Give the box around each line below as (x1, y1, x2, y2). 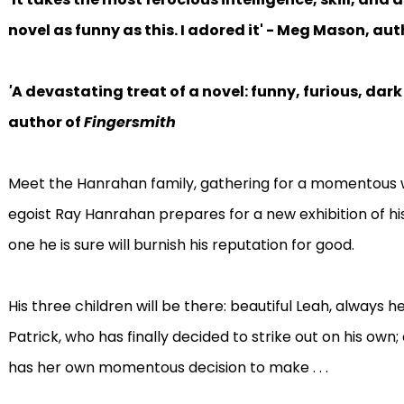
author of (7, 112, 84, 133)
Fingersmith (83, 112, 176, 133)
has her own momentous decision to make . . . (7, 357, 328, 378)
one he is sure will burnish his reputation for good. (7, 234, 354, 255)
